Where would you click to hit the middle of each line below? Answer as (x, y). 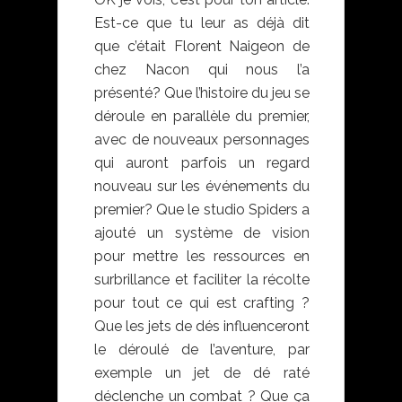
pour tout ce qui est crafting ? (202, 303)
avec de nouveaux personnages (202, 140)
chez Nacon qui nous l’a (202, 70)
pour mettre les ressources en (202, 257)
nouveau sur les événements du (202, 187)
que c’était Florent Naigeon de (202, 47)
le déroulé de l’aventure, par (202, 350)
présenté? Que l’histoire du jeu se (202, 93)
